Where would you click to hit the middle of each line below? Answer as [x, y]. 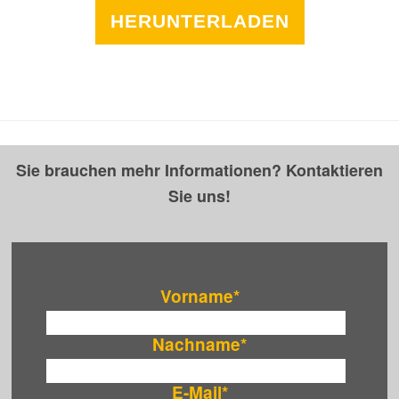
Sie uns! [199, 196]
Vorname [196, 297]
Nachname [196, 345]
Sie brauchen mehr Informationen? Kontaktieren [199, 171]
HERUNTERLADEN [199, 20]
